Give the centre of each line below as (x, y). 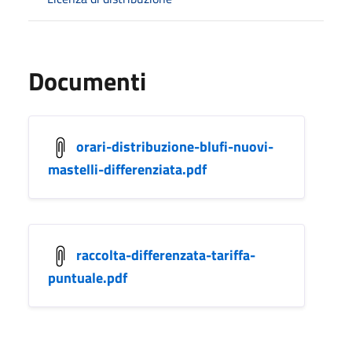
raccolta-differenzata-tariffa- (166, 255)
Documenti (87, 81)
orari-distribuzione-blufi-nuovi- (175, 146)
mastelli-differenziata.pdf (127, 169)
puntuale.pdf (88, 277)
